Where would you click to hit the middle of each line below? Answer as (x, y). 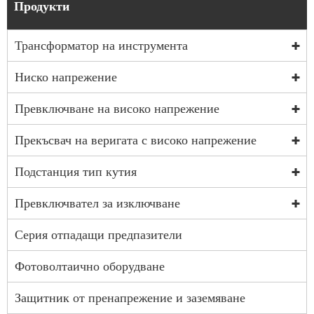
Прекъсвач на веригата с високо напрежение (136, 141)
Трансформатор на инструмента (101, 46)
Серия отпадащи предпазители (98, 235)
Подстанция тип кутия (76, 172)
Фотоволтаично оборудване (90, 267)
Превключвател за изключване (97, 204)
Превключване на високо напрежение (117, 109)
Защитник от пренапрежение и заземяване (130, 298)
